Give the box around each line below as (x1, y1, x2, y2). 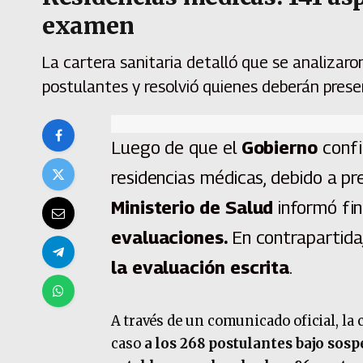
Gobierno (241, 137, 318, 159)
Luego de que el (110, 137, 241, 159)
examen (42, 11, 135, 41)
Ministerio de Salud (110, 197, 279, 219)
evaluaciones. (110, 227, 232, 249)
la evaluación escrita (110, 257, 290, 279)
